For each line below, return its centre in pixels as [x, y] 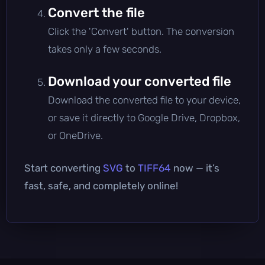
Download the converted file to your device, [144, 100]
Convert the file [96, 12]
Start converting [64, 168]
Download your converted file [140, 81]
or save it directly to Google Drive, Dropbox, [144, 117]
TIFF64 [154, 168]
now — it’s [195, 168]
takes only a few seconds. [105, 49]
